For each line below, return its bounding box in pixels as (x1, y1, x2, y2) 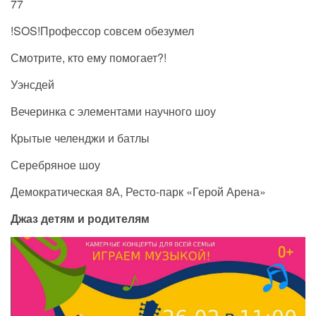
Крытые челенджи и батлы (11, 129, 150, 146)
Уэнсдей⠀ (11, 75, 63, 92)
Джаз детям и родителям (11, 209, 150, 226)
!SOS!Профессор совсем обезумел (11, 22, 194, 39)
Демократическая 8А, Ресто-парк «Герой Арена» (11, 183, 266, 200)
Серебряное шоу (11, 156, 100, 173)
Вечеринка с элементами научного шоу (11, 102, 216, 119)
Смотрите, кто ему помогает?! (11, 49, 166, 66)
